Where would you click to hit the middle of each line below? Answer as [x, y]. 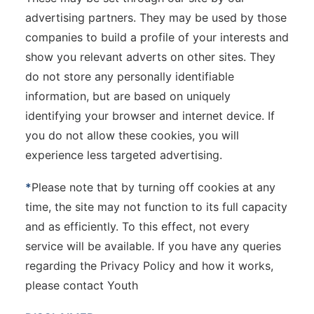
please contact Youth [82, 285]
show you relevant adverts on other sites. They [150, 57]
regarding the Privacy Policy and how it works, [149, 266]
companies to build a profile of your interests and [157, 37]
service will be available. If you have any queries [153, 246]
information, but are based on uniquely [128, 96]
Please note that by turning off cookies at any [153, 187]
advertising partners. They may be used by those [156, 18]
